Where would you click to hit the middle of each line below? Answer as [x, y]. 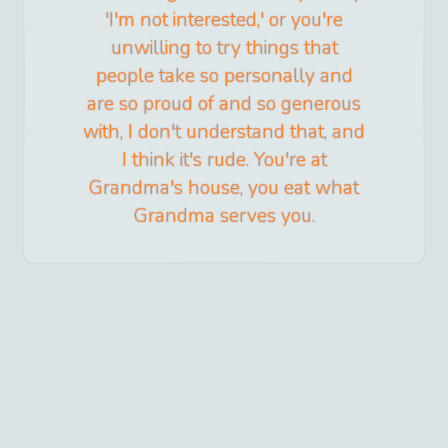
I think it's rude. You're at [224, 160]
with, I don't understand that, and [224, 132]
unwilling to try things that [224, 48]
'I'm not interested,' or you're [224, 20]
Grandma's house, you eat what [224, 188]
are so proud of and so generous [224, 104]
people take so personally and [224, 76]
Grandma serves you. [224, 216]
